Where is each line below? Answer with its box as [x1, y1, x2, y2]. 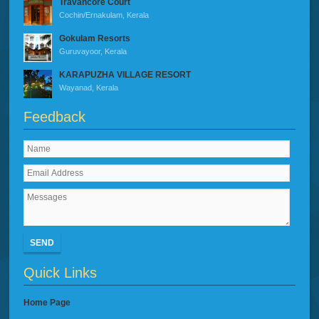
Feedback [23, 109, 86, 125]
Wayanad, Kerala [59, 83, 119, 93]
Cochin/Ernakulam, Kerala [59, 11, 150, 20]
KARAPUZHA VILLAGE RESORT [59, 70, 192, 80]
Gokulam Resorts [59, 33, 131, 44]
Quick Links [23, 265, 98, 281]
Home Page [23, 298, 71, 308]
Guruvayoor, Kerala [59, 47, 127, 56]
